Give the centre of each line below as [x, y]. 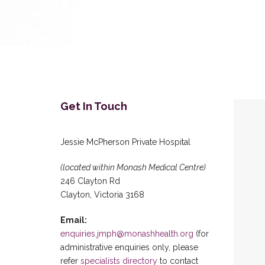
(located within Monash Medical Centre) [133, 167]
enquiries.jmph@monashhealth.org [127, 234]
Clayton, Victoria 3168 [102, 195]
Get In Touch [94, 106]
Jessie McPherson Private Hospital [125, 142]
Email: [74, 220]
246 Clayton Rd [90, 181]
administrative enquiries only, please [129, 247]
